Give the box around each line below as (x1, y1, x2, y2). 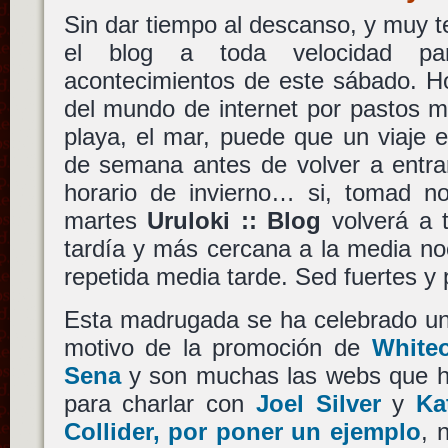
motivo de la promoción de (63, 334, 372, 362)
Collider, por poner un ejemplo (63, 418, 422, 446)
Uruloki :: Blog (147, 207, 322, 234)
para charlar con (63, 390, 256, 418)
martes (63, 207, 148, 234)
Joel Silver (255, 390, 381, 418)
